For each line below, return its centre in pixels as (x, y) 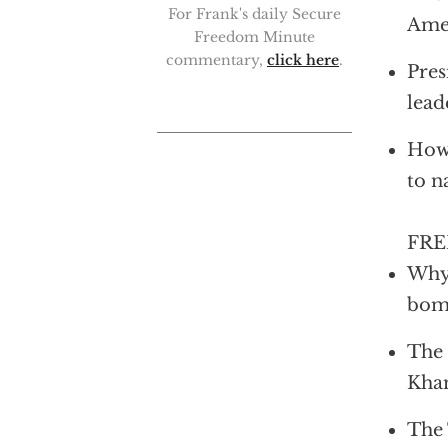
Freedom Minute (254, 37)
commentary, (216, 60)
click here (303, 60)
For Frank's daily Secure (254, 14)
